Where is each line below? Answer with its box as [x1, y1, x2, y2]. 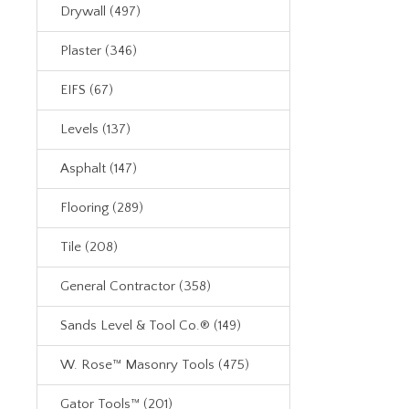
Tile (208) [60, 239, 118, 255]
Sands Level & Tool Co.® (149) [60, 318, 241, 333]
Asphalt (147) [60, 161, 137, 176]
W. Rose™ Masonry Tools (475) [60, 357, 249, 372]
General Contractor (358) [60, 278, 211, 294]
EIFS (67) [60, 82, 113, 98]
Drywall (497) [60, 4, 141, 19]
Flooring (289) [60, 200, 143, 215]
